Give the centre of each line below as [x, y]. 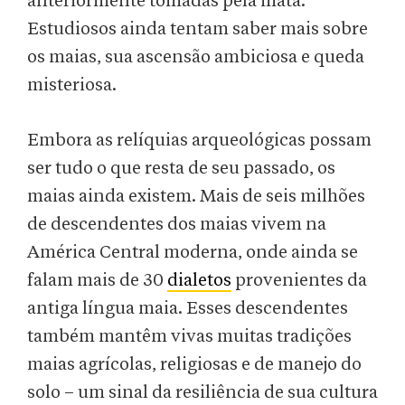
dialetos [199, 281]
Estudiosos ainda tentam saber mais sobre [198, 29]
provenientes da [299, 281]
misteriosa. [72, 85]
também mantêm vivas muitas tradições [189, 337]
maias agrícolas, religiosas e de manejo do [194, 365]
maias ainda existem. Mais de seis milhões [196, 197]
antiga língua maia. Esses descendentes [188, 309]
